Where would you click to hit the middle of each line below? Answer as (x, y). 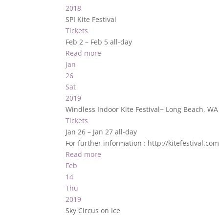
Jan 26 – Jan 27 (90, 132)
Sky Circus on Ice (93, 210)
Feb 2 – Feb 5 (88, 42)
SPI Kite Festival (91, 19)
